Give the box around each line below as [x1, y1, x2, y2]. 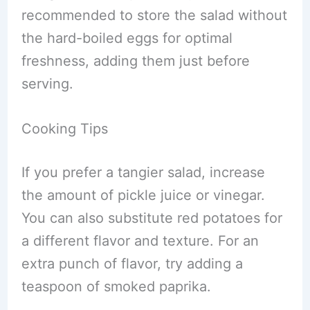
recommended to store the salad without [21, 7, 287, 24]
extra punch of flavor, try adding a [21, 255, 243, 272]
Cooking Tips [21, 120, 108, 137]
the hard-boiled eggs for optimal [21, 30, 232, 46]
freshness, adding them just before [21, 53, 250, 69]
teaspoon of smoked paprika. [21, 278, 211, 295]
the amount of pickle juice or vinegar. [21, 187, 265, 203]
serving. [21, 75, 73, 92]
